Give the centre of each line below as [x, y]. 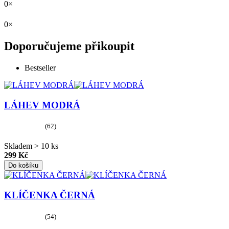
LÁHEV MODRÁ [42, 105]
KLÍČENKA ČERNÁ [50, 195]
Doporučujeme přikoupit [69, 46]
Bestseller [40, 68]
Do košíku [23, 166]
